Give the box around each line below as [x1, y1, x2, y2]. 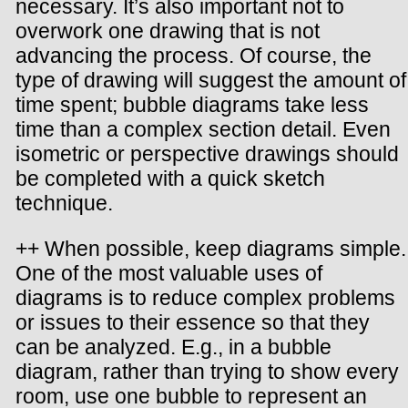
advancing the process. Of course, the [15, 44, 372, 68]
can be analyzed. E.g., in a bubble [15, 335, 331, 360]
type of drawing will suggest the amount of [15, 68, 406, 93]
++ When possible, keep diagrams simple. [15, 237, 406, 261]
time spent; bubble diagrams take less [15, 93, 369, 117]
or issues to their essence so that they [15, 311, 370, 335]
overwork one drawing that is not [15, 19, 320, 44]
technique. [15, 191, 113, 216]
